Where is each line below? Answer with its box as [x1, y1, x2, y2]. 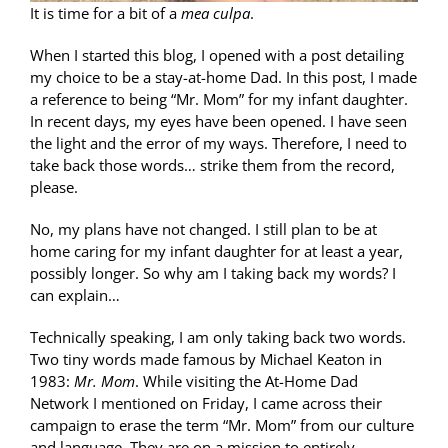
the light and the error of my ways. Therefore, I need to [30, 132, 407, 153]
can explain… [30, 284, 120, 305]
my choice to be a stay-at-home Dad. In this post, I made [30, 66, 417, 87]
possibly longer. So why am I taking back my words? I [30, 262, 396, 283]
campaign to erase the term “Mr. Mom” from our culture [30, 414, 414, 435]
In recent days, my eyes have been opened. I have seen [30, 110, 407, 131]
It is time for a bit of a [30, 2, 181, 23]
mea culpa [181, 2, 250, 23]
